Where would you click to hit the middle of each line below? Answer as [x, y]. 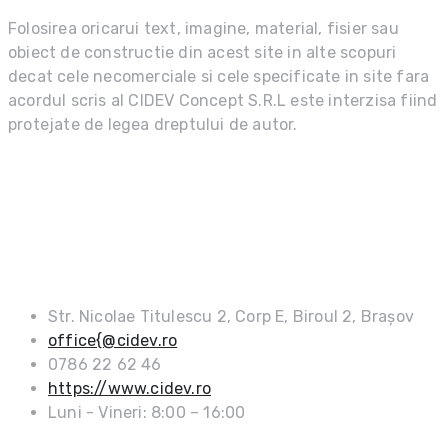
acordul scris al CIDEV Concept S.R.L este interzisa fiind [223, 101]
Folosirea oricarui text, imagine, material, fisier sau [203, 29]
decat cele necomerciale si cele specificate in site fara [219, 77]
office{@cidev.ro [113, 341]
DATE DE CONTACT [85, 261]
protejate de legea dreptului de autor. [153, 125]
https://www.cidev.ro [129, 389]
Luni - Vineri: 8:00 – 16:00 [147, 413]
